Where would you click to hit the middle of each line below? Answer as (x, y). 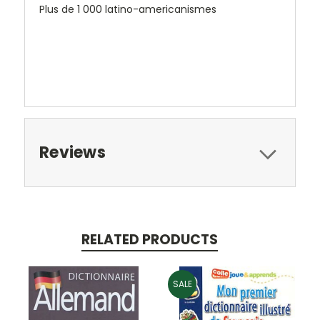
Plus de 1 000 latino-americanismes (128, 9)
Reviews (72, 152)
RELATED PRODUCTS (149, 239)
